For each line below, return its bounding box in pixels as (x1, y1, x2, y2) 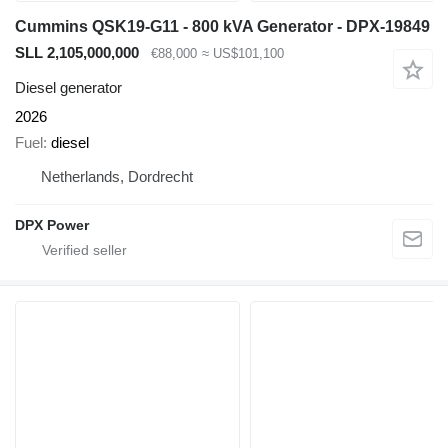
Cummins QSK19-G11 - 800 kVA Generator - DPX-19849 (15, 18, 430, 36)
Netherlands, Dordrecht (41, 168, 193, 186)
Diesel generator (15, 78, 122, 96)
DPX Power (15, 217, 89, 234)
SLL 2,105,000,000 (15, 44, 139, 62)
